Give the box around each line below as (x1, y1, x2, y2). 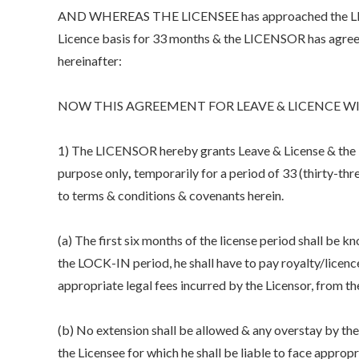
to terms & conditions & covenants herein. (58, 187, 284, 203)
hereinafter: (58, 52, 122, 68)
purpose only (58, 164, 128, 180)
